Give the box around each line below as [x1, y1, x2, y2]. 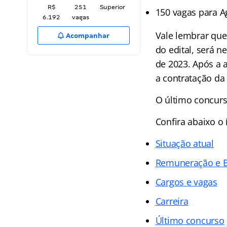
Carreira [155, 195, 188, 207]
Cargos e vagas [155, 176, 217, 188]
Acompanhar [64, 32, 110, 40]
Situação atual [155, 137, 214, 149]
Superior [100, 4, 125, 11]
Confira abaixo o [155, 116, 226, 128]
